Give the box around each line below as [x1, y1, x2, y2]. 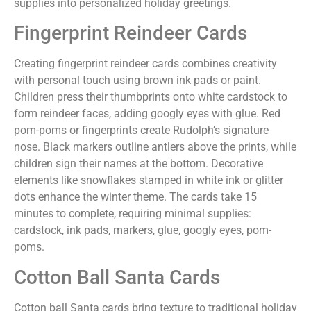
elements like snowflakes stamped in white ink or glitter [14, 174, 283, 187]
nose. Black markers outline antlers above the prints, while [14, 140, 296, 154]
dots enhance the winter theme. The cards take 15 [14, 190, 257, 204]
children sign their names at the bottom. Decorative [14, 157, 263, 171]
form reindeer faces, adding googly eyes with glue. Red [14, 107, 280, 121]
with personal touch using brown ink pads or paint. [14, 74, 261, 87]
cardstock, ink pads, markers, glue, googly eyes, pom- [14, 224, 271, 237]
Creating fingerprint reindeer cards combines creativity [14, 57, 277, 71]
